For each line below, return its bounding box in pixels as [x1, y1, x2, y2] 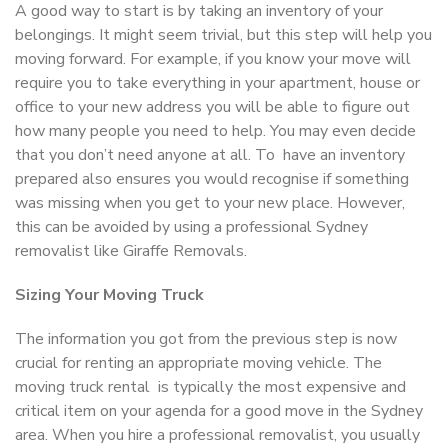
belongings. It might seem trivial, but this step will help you [15, 23, 432, 46]
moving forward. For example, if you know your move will [15, 47, 411, 70]
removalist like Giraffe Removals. [15, 239, 247, 262]
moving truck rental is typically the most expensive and [15, 375, 406, 398]
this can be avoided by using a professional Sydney [15, 215, 368, 238]
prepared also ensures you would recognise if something [15, 167, 409, 190]
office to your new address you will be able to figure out [15, 95, 410, 118]
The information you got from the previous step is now [15, 327, 397, 350]
